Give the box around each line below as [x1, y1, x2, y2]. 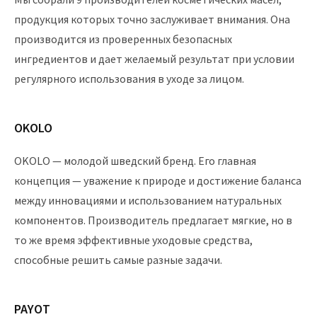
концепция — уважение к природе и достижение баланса [14, 173, 301, 188]
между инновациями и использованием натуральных [14, 193, 282, 207]
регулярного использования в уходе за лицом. [14, 71, 244, 86]
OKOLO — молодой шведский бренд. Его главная [14, 154, 256, 168]
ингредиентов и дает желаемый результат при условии [14, 52, 294, 66]
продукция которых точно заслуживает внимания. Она [14, 12, 290, 26]
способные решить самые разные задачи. [14, 253, 222, 267]
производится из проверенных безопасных [14, 32, 232, 46]
